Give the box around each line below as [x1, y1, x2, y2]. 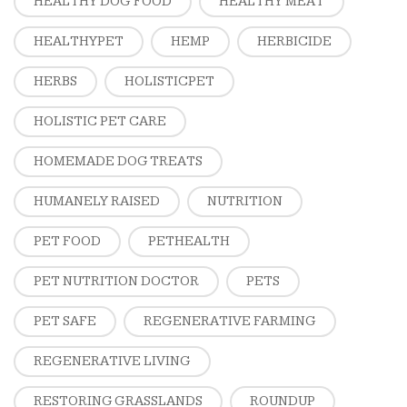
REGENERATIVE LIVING [34, 353, 191, 370]
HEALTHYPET [34, 34, 124, 50]
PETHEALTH [148, 233, 230, 250]
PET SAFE [34, 313, 96, 330]
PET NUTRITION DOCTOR [34, 273, 199, 290]
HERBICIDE [257, 34, 332, 50]
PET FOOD [34, 233, 101, 250]
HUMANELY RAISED [34, 194, 160, 210]
